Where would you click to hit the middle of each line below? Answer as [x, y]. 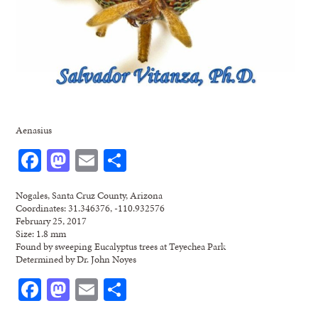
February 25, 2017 [51, 221]
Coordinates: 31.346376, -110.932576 [91, 208]
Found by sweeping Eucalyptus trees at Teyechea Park [121, 247]
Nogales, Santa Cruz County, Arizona [89, 196]
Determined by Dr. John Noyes [76, 259]
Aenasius [34, 130]
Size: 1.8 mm [41, 234]
